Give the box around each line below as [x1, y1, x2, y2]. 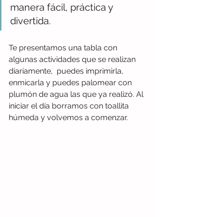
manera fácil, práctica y [10, 1, 115, 13]
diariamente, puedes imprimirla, [9, 66, 125, 76]
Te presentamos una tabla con [9, 43, 119, 52]
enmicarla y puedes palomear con [9, 78, 134, 87]
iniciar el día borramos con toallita [9, 101, 131, 110]
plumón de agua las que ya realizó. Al [9, 90, 145, 99]
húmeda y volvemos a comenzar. [9, 113, 130, 122]
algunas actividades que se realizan [9, 55, 138, 64]
